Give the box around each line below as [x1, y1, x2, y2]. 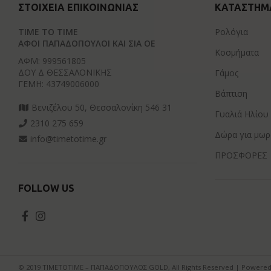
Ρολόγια [214, 26, 248, 38]
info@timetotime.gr [30, 133, 106, 145]
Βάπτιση [214, 88, 247, 99]
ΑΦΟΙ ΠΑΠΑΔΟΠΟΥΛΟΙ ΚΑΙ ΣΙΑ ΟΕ [18, 38, 155, 49]
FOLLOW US [18, 183, 74, 194]
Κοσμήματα [214, 47, 259, 58]
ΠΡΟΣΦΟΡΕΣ [214, 149, 267, 161]
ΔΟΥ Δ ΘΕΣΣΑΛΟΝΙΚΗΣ [18, 67, 112, 78]
